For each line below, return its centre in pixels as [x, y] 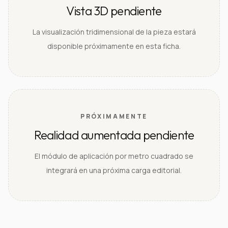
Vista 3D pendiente [114, 10]
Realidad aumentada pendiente [114, 135]
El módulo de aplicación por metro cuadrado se [114, 156]
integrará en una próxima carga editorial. [114, 170]
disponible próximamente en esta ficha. [114, 46]
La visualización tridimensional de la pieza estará [114, 32]
